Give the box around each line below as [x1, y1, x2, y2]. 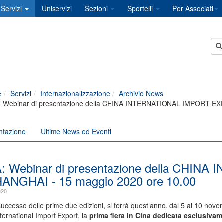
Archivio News [118, 88, 163, 98]
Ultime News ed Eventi [40, 126, 111, 136]
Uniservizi [42, 3, 72, 13]
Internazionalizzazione [40, 88, 110, 98]
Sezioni [85, 3, 110, 13]
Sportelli [127, 3, 155, 13]
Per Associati [172, 3, 213, 13]
